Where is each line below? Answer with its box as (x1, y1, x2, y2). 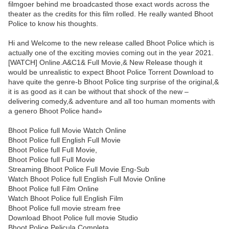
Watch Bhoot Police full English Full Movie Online (8, 175, 166, 184)
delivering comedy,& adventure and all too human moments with (8, 97, 215, 106)
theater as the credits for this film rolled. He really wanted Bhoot (8, 10, 213, 18)
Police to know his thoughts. (8, 19, 98, 28)
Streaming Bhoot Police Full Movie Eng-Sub (8, 165, 149, 174)
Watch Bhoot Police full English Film (8, 194, 123, 203)
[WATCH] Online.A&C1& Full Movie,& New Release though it (8, 58, 202, 67)
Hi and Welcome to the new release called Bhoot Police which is (8, 39, 214, 48)
